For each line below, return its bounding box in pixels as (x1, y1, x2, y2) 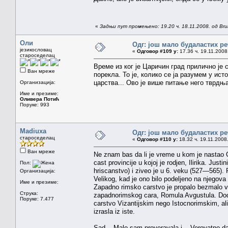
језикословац (20, 46, 52, 52)
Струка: (20, 190, 38, 196)
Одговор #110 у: (137, 136, 178, 142)
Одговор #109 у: (137, 48, 178, 54)
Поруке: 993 (20, 101, 49, 107)
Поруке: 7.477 (20, 195, 54, 202)
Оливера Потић (20, 96, 59, 102)
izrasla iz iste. (94, 207, 135, 215)
